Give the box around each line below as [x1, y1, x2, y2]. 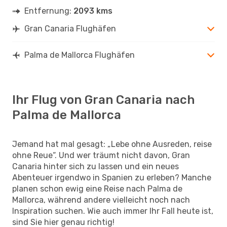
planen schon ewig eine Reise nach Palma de [12, 183, 182, 194]
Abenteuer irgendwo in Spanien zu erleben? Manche [12, 172, 211, 182]
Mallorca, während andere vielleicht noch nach [12, 195, 190, 205]
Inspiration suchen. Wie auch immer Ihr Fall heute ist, [12, 206, 213, 216]
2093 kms [73, 6, 112, 16]
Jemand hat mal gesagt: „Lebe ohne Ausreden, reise [12, 139, 212, 149]
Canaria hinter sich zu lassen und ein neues [12, 161, 179, 171]
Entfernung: [24, 6, 73, 16]
